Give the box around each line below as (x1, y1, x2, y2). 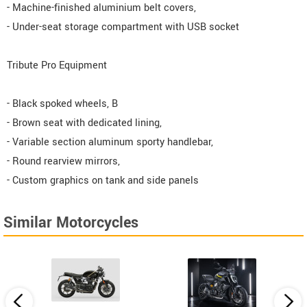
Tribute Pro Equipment (7, 58, 107, 73)
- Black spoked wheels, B (7, 96, 118, 111)
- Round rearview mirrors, (7, 153, 120, 169)
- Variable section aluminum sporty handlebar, (7, 134, 213, 149)
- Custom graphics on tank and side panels (7, 173, 199, 188)
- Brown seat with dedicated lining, (7, 115, 162, 130)
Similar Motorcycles (3, 211, 138, 234)
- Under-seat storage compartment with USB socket (7, 19, 239, 34)
